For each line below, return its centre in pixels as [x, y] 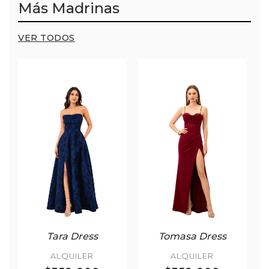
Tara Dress [72, 237]
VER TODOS [47, 38]
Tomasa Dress [192, 237]
